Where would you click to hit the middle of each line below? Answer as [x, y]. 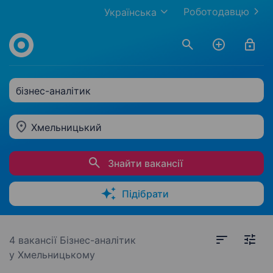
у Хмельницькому [52, 255]
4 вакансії [34, 240]
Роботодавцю [216, 12]
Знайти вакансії [145, 163]
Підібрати [145, 194]
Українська [130, 12]
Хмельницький [66, 127]
